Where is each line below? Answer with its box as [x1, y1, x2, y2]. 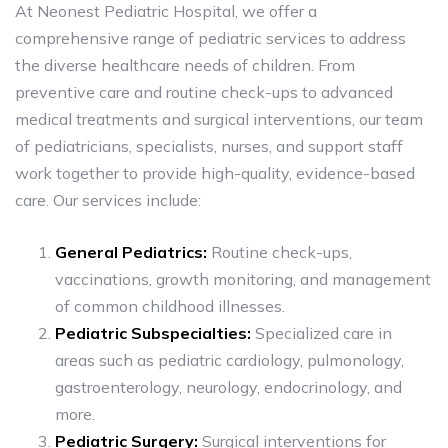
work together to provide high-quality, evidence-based [15, 163, 415, 183]
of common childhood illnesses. [55, 296, 285, 316]
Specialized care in [255, 323, 392, 343]
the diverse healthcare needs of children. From [15, 55, 355, 75]
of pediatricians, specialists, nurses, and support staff [15, 136, 403, 156]
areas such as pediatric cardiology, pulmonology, [55, 350, 404, 370]
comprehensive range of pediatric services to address [15, 28, 406, 48]
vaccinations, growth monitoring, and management [55, 269, 431, 289]
